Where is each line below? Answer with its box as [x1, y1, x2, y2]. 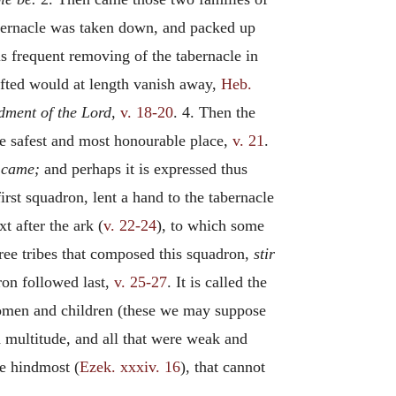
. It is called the [167, 273, 267, 291]
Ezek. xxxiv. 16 [80, 358, 180, 376]
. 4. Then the [173, 103, 255, 121]
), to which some [156, 217, 264, 234]
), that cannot [180, 358, 265, 376]
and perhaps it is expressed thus [40, 160, 247, 178]
